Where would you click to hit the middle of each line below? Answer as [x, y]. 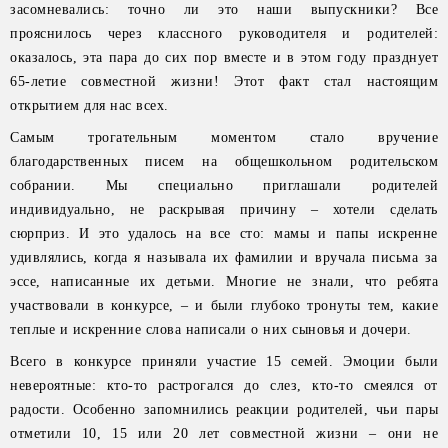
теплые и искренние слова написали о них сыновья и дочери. [211, 329]
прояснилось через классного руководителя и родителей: [224, 33]
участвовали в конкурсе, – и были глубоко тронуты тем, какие [224, 305]
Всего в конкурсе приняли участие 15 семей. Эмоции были [224, 361]
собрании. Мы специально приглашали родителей [224, 185]
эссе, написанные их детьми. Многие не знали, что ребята [224, 281]
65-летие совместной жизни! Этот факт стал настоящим [224, 81]
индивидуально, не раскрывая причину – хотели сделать [224, 209]
